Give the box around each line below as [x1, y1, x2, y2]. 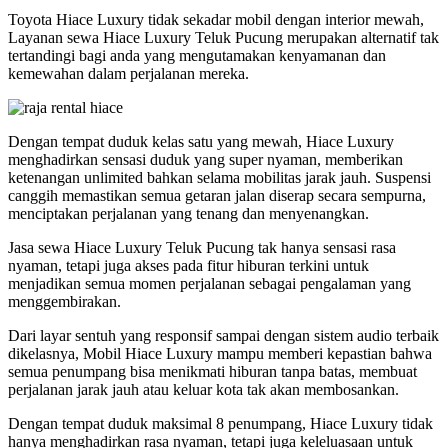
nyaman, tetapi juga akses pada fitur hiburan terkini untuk [8, 257, 369, 275]
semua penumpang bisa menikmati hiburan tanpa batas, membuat [8, 363, 417, 381]
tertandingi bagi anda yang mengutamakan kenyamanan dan [8, 47, 386, 65]
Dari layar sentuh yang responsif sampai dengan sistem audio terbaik [8, 327, 439, 345]
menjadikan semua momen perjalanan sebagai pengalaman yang [8, 275, 411, 293]
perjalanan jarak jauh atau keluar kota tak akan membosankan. [8, 381, 399, 399]
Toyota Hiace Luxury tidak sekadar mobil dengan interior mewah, [8, 11, 424, 29]
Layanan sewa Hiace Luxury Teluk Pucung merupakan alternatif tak [8, 29, 439, 47]
